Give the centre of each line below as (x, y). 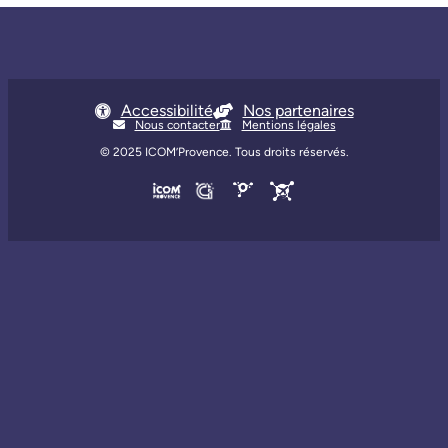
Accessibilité (166, 110)
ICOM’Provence (186, 152)
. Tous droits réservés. (288, 152)
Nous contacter (177, 125)
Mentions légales (288, 125)
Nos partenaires (298, 110)
